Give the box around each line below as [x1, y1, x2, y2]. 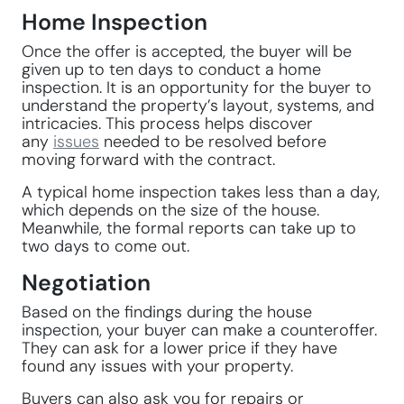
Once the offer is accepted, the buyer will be [22, 41, 352, 61]
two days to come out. [22, 236, 189, 256]
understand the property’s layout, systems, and [22, 96, 374, 115]
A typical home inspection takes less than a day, [22, 182, 380, 202]
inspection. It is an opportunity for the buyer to [22, 78, 372, 97]
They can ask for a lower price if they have [22, 338, 337, 358]
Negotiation [22, 268, 151, 298]
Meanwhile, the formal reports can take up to [22, 218, 356, 238]
